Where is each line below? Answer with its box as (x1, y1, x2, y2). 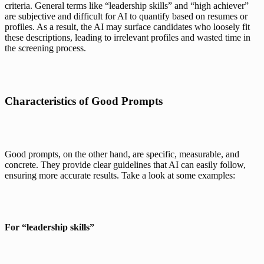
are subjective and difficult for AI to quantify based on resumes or (5, 11, 247, 21)
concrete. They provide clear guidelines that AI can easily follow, (5, 159, 246, 170)
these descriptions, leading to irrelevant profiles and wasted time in (5, 32, 250, 42)
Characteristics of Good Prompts (5, 94, 163, 107)
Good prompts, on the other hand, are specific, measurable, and (5, 148, 239, 159)
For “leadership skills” (5, 222, 94, 232)
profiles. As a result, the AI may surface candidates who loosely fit (5, 21, 250, 32)
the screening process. (5, 42, 86, 53)
